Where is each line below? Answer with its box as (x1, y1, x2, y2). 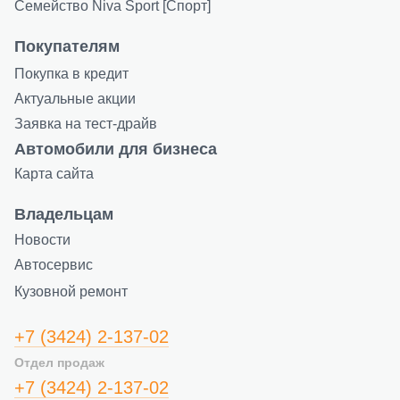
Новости (14, 231, 71, 247)
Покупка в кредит (14, 65, 129, 81)
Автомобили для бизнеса (14, 139, 217, 158)
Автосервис (14, 256, 93, 272)
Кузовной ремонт (14, 283, 128, 299)
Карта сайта (14, 165, 94, 181)
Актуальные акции (14, 90, 136, 106)
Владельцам (14, 204, 113, 223)
